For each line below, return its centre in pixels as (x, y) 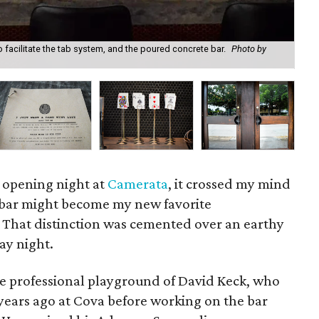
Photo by (249, 49)
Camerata (138, 184)
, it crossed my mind (230, 184)
